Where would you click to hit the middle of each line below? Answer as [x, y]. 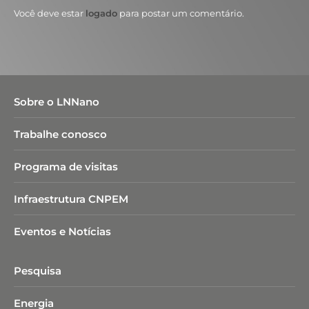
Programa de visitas [66, 167]
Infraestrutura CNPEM [71, 199]
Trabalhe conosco [60, 134]
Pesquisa [38, 271]
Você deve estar [50, 13]
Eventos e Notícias [62, 231]
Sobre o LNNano [57, 102]
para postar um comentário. [181, 13]
